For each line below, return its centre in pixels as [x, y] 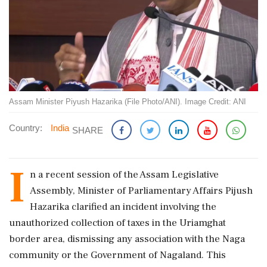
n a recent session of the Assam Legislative [124, 174]
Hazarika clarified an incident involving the [123, 207]
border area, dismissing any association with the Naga [127, 239]
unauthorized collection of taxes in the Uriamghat [117, 223]
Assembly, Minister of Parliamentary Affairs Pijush [141, 190]
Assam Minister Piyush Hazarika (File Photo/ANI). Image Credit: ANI [128, 101]
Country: [26, 128]
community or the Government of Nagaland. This [117, 255]
